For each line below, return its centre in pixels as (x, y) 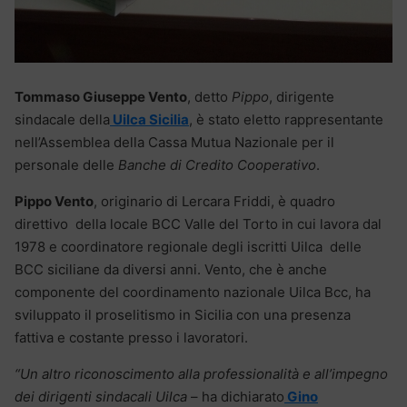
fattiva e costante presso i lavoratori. (131, 338)
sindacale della (62, 120)
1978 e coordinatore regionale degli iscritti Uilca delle (190, 247)
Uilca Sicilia (149, 120)
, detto (209, 97)
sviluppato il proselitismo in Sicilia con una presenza (183, 315)
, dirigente (302, 97)
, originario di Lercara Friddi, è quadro (214, 202)
